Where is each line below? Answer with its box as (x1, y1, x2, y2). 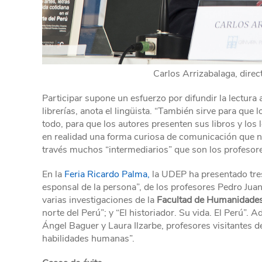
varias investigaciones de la (42, 194, 157, 206)
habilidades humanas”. (42, 232, 135, 245)
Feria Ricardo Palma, (64, 168, 150, 181)
